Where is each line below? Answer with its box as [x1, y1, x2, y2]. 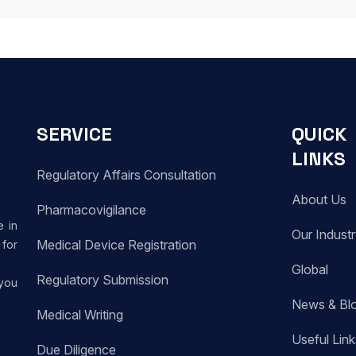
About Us [292, 192, 346, 207]
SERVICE [37, 122, 112, 146]
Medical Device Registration [37, 237, 196, 253]
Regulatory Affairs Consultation [37, 167, 216, 183]
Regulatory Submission [37, 272, 168, 288]
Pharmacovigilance [37, 202, 146, 218]
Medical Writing [37, 307, 123, 323]
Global [292, 261, 328, 277]
